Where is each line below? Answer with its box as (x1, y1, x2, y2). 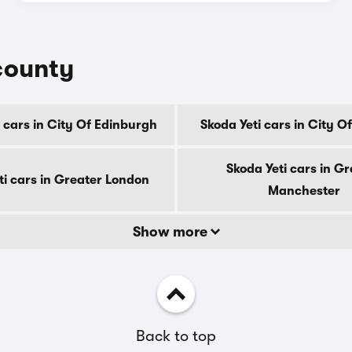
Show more (132, 224, 211, 240)
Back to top (136, 327, 216, 345)
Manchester (268, 184, 340, 198)
